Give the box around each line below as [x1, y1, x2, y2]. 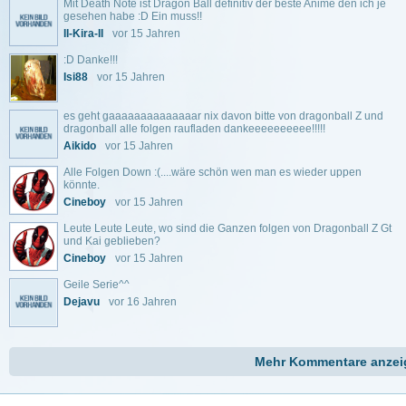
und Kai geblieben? [63, 235, 160, 248]
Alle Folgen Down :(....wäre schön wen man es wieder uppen [63, 166, 362, 179]
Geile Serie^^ [63, 278, 130, 292]
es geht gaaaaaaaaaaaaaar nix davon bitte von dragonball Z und [63, 110, 383, 123]
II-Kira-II [63, 27, 103, 41]
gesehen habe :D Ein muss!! [63, 10, 202, 24]
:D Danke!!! [63, 53, 118, 67]
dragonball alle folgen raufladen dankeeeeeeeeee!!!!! [63, 122, 325, 136]
